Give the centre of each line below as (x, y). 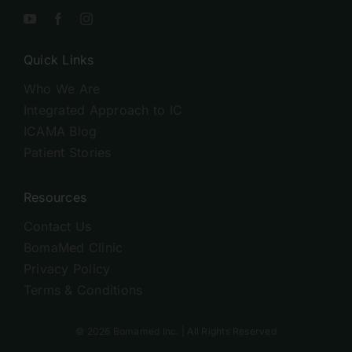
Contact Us (57, 227)
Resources (55, 198)
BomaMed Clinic (73, 248)
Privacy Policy (67, 269)
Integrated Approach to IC (103, 110)
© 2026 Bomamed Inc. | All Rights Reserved (176, 331)
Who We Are (62, 89)
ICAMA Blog (60, 132)
